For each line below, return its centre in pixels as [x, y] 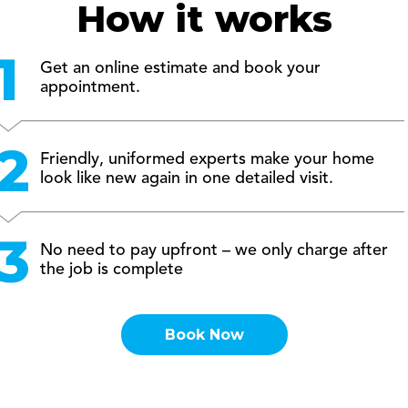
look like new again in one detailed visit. [187, 178]
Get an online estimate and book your [180, 68]
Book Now [204, 335]
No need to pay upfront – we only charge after [214, 250]
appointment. [90, 87]
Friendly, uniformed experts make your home [207, 159]
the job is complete [112, 270]
